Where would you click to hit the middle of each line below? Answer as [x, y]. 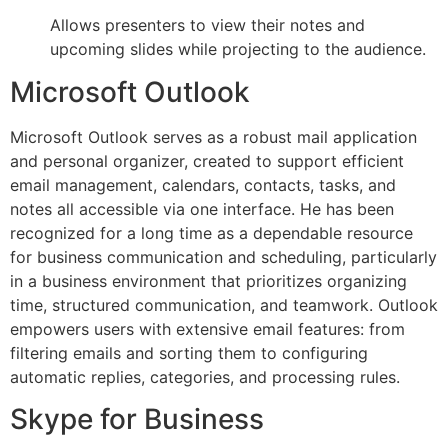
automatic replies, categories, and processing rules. [205, 376]
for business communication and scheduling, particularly [223, 256]
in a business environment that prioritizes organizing [208, 280]
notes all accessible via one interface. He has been [202, 208]
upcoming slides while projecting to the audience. [238, 49]
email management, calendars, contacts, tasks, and [203, 184]
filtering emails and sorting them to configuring [189, 352]
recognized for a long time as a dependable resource [211, 232]
